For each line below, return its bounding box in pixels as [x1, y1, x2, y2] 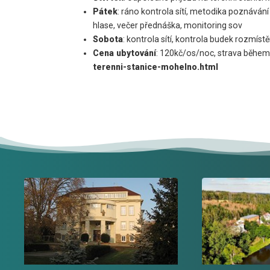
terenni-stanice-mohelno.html [93, 62, 219, 72]
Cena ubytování [93, 48, 157, 58]
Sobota [93, 34, 124, 45]
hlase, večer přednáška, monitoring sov [93, 20, 243, 31]
